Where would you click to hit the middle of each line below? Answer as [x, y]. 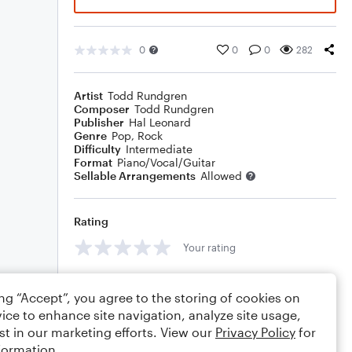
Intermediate [159, 149]
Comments [103, 282]
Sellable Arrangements [135, 176]
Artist [88, 95]
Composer [102, 109]
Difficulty [97, 149]
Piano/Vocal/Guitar [166, 162]
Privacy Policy [255, 332]
